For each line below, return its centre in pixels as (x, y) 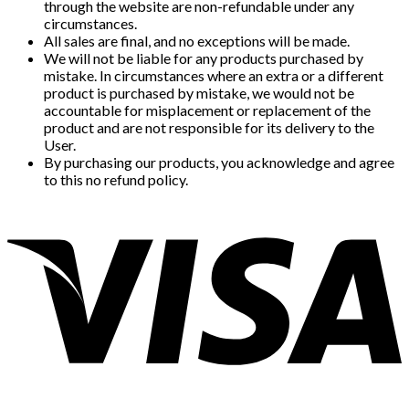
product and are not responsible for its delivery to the (209, 128)
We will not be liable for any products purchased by (204, 58)
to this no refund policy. (116, 180)
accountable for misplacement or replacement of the (207, 110)
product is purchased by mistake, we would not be (199, 93)
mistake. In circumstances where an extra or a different (214, 76)
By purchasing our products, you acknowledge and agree (219, 163)
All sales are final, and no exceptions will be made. (197, 41)
